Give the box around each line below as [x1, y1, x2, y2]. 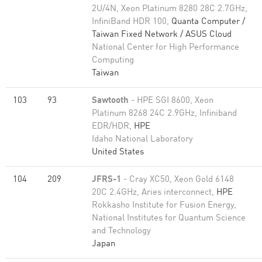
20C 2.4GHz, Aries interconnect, [92, 188, 216, 197]
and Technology [92, 227, 151, 236]
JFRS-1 [92, 175, 121, 184]
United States [92, 148, 144, 157]
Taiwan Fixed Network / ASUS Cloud [92, 30, 232, 39]
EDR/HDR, [92, 122, 134, 131]
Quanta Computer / [171, 18, 245, 26]
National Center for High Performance [92, 43, 239, 52]
